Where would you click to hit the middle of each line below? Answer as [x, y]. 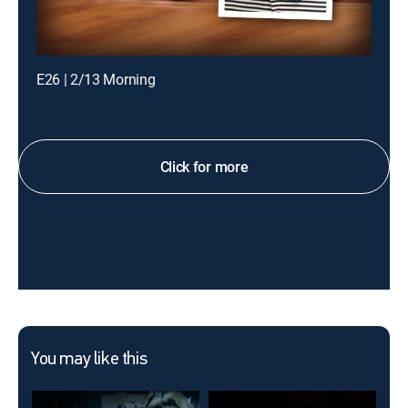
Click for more [204, 167]
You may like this [89, 360]
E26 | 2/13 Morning [96, 79]
